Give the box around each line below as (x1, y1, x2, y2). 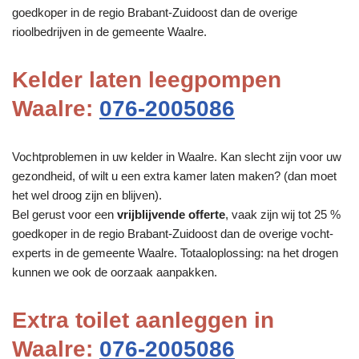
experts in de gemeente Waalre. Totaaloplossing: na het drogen (12, 245, 338, 260)
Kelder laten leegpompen (12, 67, 281, 92)
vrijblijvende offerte (117, 207, 225, 221)
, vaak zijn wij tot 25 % (225, 207, 341, 221)
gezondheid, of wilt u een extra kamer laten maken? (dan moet (12, 168, 337, 183)
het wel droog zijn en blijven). (12, 188, 162, 202)
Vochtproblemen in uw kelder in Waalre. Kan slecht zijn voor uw (12, 149, 341, 163)
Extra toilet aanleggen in (12, 307, 274, 333)
